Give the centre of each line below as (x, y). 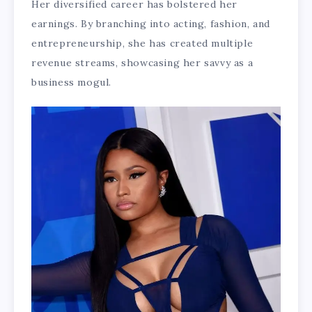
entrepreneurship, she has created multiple (142, 44)
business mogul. (71, 83)
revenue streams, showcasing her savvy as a (142, 63)
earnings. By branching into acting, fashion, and (151, 24)
